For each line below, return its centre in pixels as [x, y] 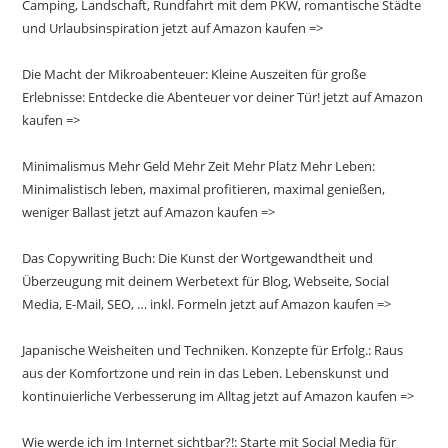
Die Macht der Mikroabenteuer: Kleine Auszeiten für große [194, 73]
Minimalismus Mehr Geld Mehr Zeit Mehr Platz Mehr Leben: [199, 165]
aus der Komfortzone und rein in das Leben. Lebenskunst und [206, 372]
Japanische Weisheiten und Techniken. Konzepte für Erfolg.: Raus [213, 349]
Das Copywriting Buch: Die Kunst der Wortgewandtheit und [198, 257]
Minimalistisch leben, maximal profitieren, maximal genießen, [204, 188]
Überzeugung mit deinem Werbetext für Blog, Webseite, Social [206, 280]
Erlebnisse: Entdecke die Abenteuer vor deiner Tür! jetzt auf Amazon [223, 96]
